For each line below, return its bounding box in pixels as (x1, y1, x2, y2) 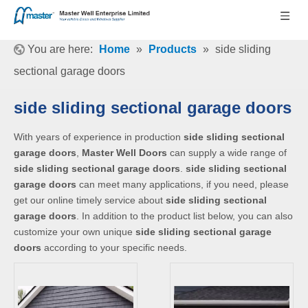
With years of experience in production (14, 131, 184, 142)
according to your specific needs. (41, 242, 187, 253)
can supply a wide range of (167, 147, 287, 158)
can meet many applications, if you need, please (76, 179, 289, 190)
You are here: (27, 43, 93, 55)
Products (148, 43, 197, 55)
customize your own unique (14, 226, 135, 237)
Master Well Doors (82, 147, 167, 158)
